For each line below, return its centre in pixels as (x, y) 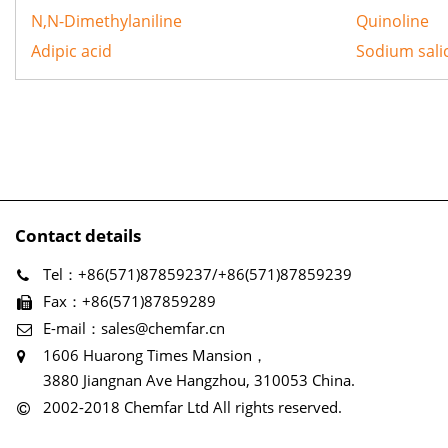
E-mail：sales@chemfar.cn (134, 328)
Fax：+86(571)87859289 (129, 301)
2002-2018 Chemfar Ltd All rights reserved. (192, 407)
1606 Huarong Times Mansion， (155, 355)
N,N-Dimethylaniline (106, 21)
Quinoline (392, 21)
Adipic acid (71, 51)
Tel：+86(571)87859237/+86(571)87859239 (197, 274)
